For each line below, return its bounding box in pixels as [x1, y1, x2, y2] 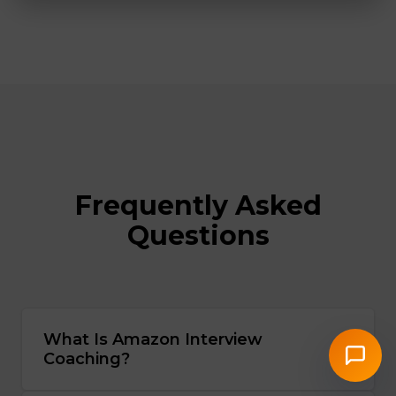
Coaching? [43, 348, 130, 369]
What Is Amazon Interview [43, 329, 263, 349]
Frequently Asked [74, 188, 322, 222]
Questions [126, 218, 270, 252]
